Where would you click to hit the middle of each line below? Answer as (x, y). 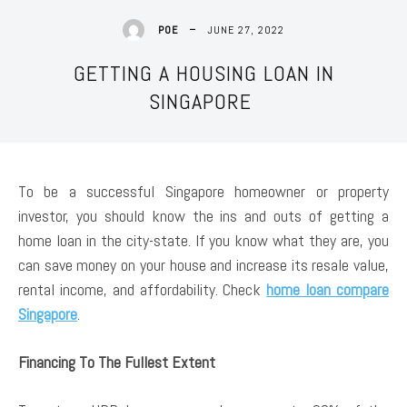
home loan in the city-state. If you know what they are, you (203, 240)
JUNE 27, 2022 (246, 30)
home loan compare (328, 289)
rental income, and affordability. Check (143, 289)
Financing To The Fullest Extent (117, 362)
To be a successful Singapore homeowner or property (203, 191)
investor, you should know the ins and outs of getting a (203, 215)
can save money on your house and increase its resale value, (203, 264)
